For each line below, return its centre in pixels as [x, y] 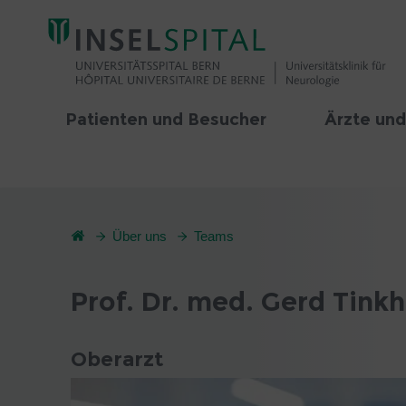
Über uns [140, 236]
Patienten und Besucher [166, 120]
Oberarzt [117, 359]
